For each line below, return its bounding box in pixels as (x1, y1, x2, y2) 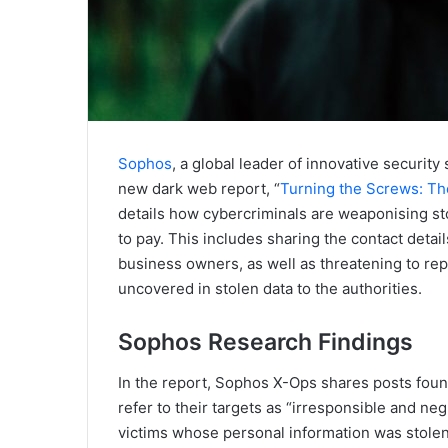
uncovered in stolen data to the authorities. (118, 279, 422, 299)
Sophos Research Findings (118, 328, 413, 357)
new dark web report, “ (118, 179, 280, 199)
